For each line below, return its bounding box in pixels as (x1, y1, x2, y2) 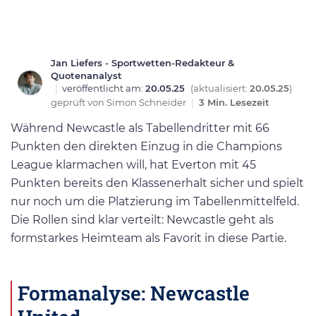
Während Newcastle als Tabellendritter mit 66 (11, 121, 269, 135)
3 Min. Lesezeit (199, 97, 269, 109)
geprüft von (51, 97, 107, 109)
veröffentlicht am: (62, 83, 145, 95)
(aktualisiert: (190, 83, 250, 95)
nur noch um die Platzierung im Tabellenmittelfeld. (11, 195, 299, 209)
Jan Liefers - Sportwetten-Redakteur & (51, 57, 234, 69)
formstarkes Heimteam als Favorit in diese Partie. (11, 231, 286, 245)
